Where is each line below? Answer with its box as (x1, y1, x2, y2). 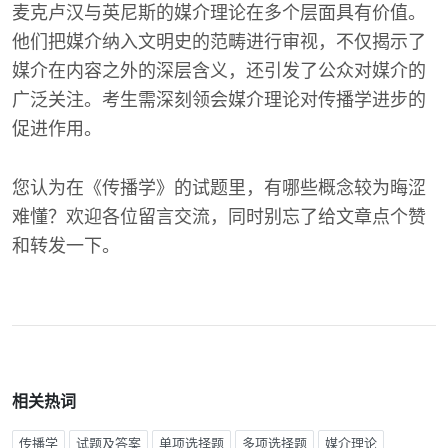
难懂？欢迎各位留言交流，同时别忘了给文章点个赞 (12, 207, 426, 227)
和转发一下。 (12, 236, 120, 256)
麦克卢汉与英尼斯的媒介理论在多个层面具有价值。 (12, 3, 426, 23)
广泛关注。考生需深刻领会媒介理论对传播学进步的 (12, 90, 426, 110)
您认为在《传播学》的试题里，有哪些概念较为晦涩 (12, 178, 426, 198)
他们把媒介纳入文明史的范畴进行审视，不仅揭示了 (12, 32, 426, 52)
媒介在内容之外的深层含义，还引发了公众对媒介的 (12, 61, 426, 81)
